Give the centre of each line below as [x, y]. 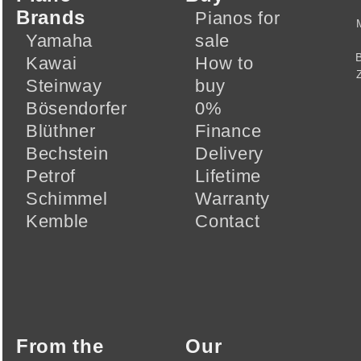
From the [60, 346]
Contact [228, 222]
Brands [51, 18]
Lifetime [228, 176]
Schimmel [66, 199]
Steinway [64, 86]
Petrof [51, 176]
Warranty [232, 199]
